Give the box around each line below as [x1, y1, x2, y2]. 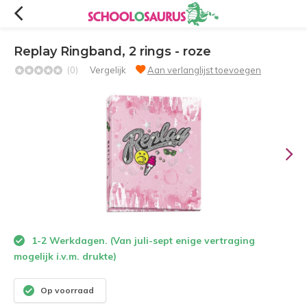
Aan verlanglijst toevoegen [147, 64, 261, 75]
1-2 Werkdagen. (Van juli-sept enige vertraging [29, 234, 255, 247]
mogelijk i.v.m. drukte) [14, 250, 116, 262]
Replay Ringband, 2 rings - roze [14, 44, 211, 59]
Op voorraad [38, 285, 94, 296]
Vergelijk [90, 64, 126, 75]
